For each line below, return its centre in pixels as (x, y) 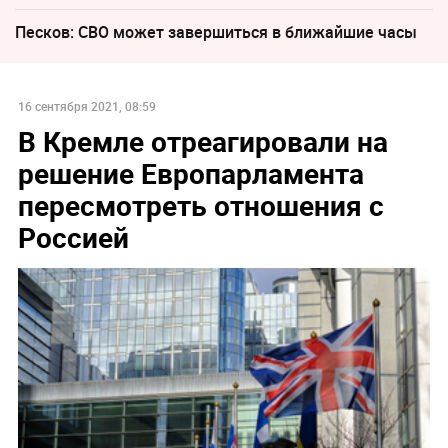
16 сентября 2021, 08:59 (86, 106)
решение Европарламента (190, 173)
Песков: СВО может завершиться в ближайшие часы (216, 32)
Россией (73, 237)
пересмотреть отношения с (200, 205)
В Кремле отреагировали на (202, 141)
